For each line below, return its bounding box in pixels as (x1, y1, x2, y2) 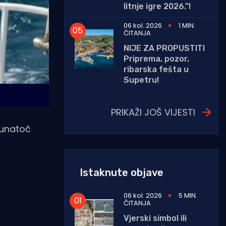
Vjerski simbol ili (124, 213, 187, 223)
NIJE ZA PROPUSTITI (124, 43, 205, 53)
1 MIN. (179, 20, 195, 30)
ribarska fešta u (124, 64, 189, 74)
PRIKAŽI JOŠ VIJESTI (111, 105, 195, 119)
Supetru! (124, 75, 159, 85)
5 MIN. (179, 190, 197, 200)
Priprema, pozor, (124, 53, 189, 64)
